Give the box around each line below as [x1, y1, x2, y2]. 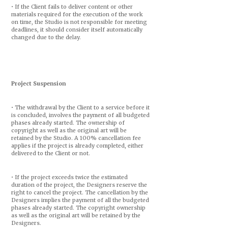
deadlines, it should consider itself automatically [11, 26, 142, 33]
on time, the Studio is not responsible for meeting [11, 19, 147, 25]
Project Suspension [11, 80, 66, 87]
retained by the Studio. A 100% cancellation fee [11, 135, 141, 141]
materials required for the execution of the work [11, 11, 143, 18]
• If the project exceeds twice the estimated [11, 174, 128, 181]
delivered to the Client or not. [11, 150, 90, 157]
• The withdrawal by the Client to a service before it [11, 104, 150, 111]
